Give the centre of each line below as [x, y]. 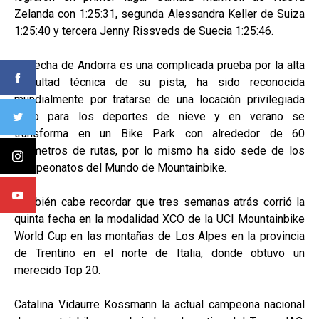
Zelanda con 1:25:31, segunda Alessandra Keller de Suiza [159, 14]
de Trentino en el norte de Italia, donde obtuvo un [159, 253]
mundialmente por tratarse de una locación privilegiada [159, 99]
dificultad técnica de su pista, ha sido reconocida [159, 82]
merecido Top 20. [57, 270]
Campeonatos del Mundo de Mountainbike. [120, 168]
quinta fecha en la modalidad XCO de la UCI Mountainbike [159, 219]
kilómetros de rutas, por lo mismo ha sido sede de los [159, 151]
